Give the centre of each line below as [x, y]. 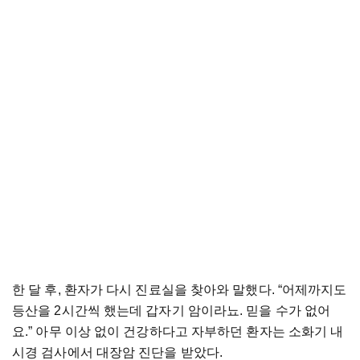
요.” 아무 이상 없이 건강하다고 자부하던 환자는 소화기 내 [178, 331]
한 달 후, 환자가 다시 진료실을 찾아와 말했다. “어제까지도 [180, 289]
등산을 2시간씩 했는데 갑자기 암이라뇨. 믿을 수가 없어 [172, 310]
